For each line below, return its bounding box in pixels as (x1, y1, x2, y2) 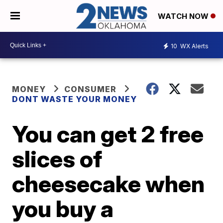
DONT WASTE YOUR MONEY (12, 94, 137, 105)
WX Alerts (179, 42, 209, 50)
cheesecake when (12, 170, 205, 198)
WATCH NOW (158, 11, 211, 21)
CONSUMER (64, 84, 117, 95)
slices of (12, 145, 103, 173)
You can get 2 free (12, 120, 204, 148)
